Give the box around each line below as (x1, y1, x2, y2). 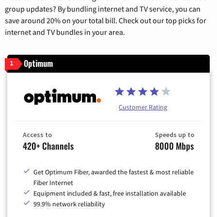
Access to (23, 130, 52, 139)
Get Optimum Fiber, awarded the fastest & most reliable (33, 167, 194, 176)
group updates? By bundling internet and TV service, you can (5, 4, 201, 14)
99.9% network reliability (33, 199, 105, 208)
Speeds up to (155, 130, 194, 139)
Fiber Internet (33, 178, 73, 187)
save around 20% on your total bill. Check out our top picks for (5, 15, 206, 26)
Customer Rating (119, 102, 167, 111)
